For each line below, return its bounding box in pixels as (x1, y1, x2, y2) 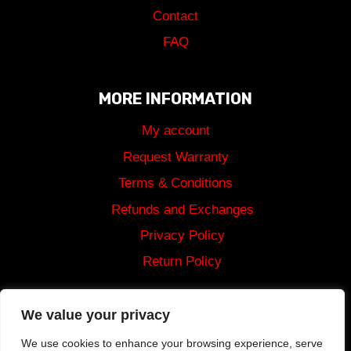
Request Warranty (122, 149, 229, 165)
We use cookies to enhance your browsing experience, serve (21, 337, 323, 349)
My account (141, 123, 210, 139)
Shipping (150, 287, 201, 302)
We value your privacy (21, 307, 170, 323)
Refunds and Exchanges (110, 201, 254, 217)
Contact (153, 8, 198, 24)
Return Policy (143, 254, 222, 270)
